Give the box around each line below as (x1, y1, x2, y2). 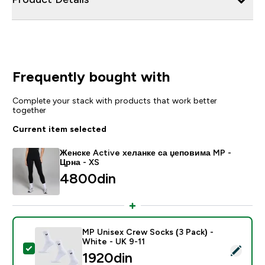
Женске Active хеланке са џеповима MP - (59, 147, 231, 157)
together (12, 105, 46, 115)
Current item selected (12, 124, 106, 134)
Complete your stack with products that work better (12, 95, 217, 105)
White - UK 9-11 (82, 236, 145, 246)
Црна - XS (59, 157, 99, 167)
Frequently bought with (12, 68, 170, 85)
